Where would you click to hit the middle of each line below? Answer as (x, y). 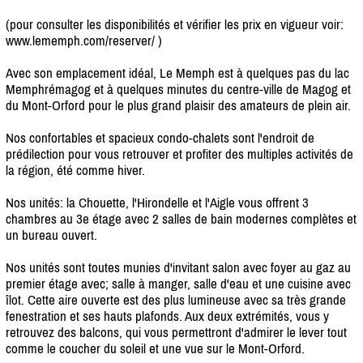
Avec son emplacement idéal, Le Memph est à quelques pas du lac (177, 73)
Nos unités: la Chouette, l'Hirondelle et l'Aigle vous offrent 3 (157, 202)
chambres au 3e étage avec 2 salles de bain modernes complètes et (181, 218)
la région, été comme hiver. (75, 170)
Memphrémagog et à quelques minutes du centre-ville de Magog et (178, 89)
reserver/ (132, 40)
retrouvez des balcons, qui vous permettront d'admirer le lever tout (176, 332)
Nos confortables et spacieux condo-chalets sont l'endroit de (160, 137)
